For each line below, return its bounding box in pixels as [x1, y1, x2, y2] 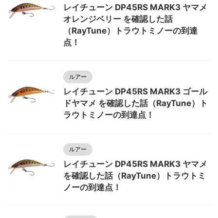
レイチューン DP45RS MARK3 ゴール [63, 87, 207, 96]
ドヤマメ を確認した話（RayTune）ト [63, 98, 208, 108]
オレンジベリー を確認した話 [63, 14, 173, 24]
